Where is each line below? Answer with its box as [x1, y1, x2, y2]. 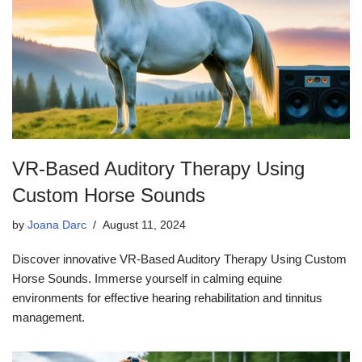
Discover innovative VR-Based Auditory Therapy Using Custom [12, 251, 347, 266]
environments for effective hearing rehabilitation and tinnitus [12, 290, 322, 305]
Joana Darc [27, 218, 86, 231]
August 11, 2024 [103, 218, 186, 231]
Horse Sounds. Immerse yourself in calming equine [12, 271, 282, 285]
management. [12, 309, 85, 324]
